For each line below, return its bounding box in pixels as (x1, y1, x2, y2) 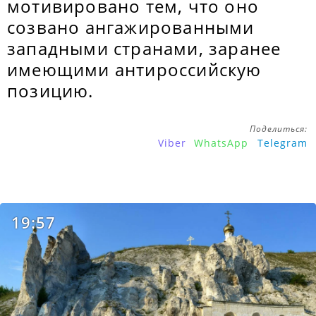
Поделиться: (250, 123, 308, 135)
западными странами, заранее (7, 37, 281, 60)
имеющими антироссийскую (7, 58, 262, 81)
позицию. (7, 79, 94, 102)
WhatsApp (194, 136, 248, 150)
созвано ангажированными (7, 16, 255, 39)
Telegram (257, 136, 308, 150)
